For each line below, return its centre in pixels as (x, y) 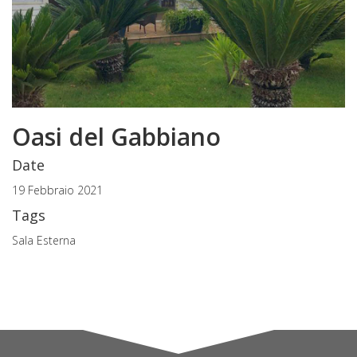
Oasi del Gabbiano (116, 137)
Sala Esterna (44, 241)
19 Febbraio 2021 (57, 190)
